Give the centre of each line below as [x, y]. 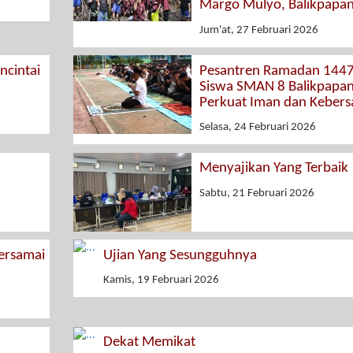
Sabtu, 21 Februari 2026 [256, 193]
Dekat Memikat [149, 343]
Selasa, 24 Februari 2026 [257, 128]
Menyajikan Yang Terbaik [273, 169]
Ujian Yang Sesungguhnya [180, 255]
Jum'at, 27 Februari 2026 [258, 30]
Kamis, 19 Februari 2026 [161, 281]
